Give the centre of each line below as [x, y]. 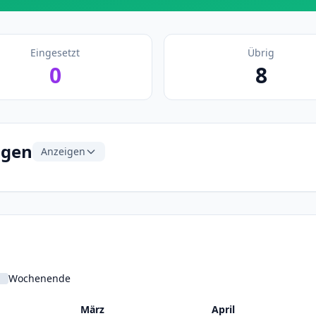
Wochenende [39, 278]
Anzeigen [63, 151]
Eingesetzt [55, 53]
